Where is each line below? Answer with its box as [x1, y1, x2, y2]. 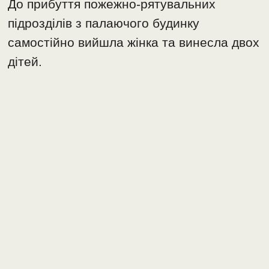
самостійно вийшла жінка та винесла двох [8, 35, 260, 49]
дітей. [8, 54, 43, 68]
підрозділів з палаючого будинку [8, 16, 200, 30]
